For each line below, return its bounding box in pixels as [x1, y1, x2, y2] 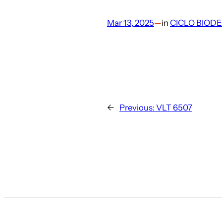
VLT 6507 [156, 102, 192, 112]
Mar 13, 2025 [107, 18, 154, 28]
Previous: [119, 102, 156, 112]
